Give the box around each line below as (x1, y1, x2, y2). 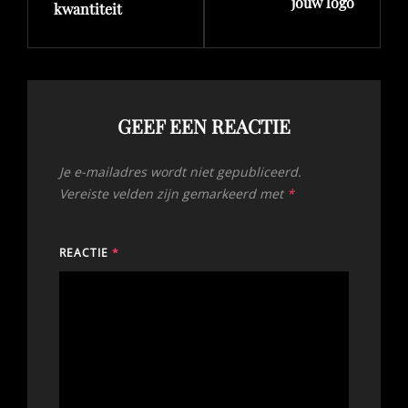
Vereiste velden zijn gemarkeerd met (59, 184, 287, 202)
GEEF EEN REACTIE (117, 112, 291, 138)
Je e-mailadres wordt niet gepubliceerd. (59, 162, 301, 180)
